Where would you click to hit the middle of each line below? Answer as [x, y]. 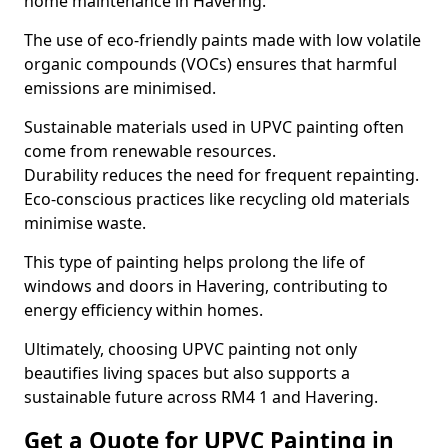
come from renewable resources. [150, 151]
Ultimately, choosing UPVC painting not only [190, 349]
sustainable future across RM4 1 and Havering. [201, 397]
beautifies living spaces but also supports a [187, 373]
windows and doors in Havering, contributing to [206, 286]
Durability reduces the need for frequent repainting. [221, 175]
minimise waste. [85, 223]
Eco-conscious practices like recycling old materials [217, 199]
